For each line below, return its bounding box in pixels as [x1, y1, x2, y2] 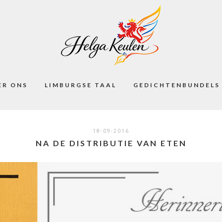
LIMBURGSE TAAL [44, 81, 116, 89]
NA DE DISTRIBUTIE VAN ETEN [35, 138, 187, 148]
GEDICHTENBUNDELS [133, 81, 220, 89]
